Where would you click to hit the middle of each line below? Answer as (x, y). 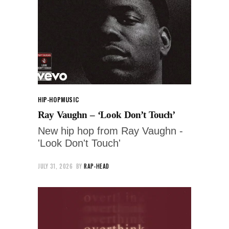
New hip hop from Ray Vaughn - (110, 131)
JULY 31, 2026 (55, 166)
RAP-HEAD (97, 166)
